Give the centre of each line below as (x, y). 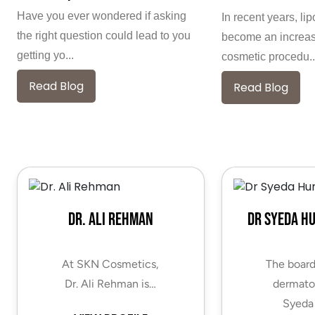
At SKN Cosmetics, (111, 264)
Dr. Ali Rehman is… (111, 283)
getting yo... (45, 55)
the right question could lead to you (104, 35)
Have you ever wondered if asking (102, 15)
